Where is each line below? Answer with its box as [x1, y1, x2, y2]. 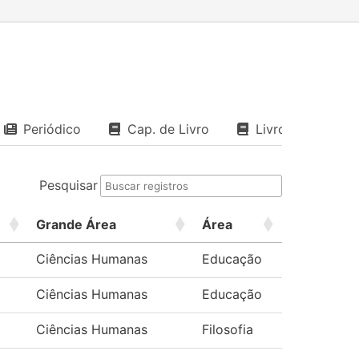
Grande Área [36, 216, 116, 232]
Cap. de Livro [127, 121, 209, 137]
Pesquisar [39, 177, 98, 193]
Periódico [23, 121, 81, 137]
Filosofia [202, 321, 253, 337]
